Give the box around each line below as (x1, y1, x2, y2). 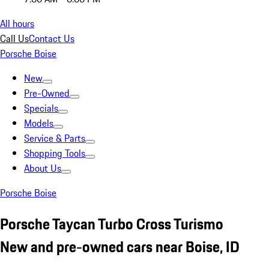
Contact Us (29, 31, 74, 46)
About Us (24, 161, 61, 175)
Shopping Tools (24, 146, 85, 160)
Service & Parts (24, 131, 85, 145)
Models (24, 116, 53, 130)
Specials (24, 101, 58, 115)
